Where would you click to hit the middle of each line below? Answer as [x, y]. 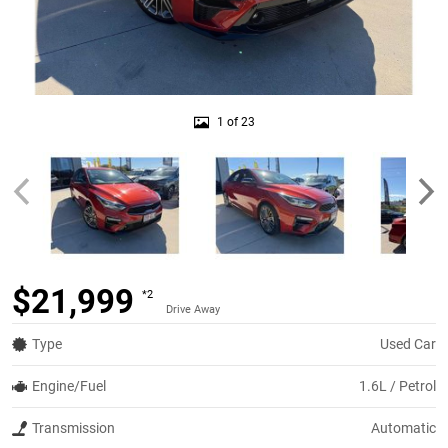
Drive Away [193, 309]
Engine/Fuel [69, 385]
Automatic [403, 427]
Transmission [73, 427]
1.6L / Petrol [397, 385]
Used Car [407, 343]
